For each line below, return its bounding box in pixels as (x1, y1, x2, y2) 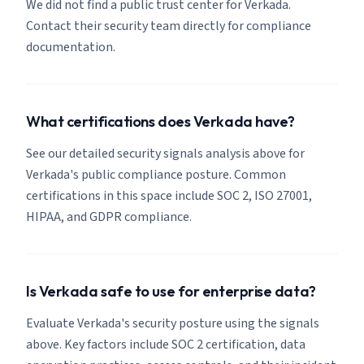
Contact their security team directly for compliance (26, 17, 311, 35)
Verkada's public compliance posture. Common (26, 166, 286, 184)
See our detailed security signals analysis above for (26, 145, 305, 162)
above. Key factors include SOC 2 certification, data (26, 336, 305, 353)
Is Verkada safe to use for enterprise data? (26, 282, 316, 301)
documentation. (26, 38, 115, 56)
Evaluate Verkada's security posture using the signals (26, 314, 319, 332)
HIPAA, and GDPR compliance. (26, 208, 192, 226)
